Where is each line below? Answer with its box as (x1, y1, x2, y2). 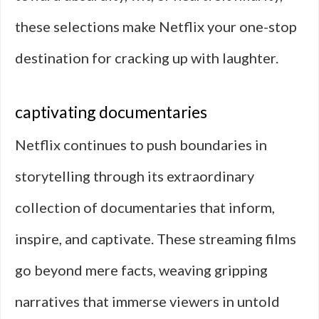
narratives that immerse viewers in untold (15, 293, 280, 310)
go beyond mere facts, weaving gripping (15, 261, 268, 278)
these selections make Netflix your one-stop (15, 18, 297, 35)
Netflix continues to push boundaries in (15, 136, 267, 153)
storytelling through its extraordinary (15, 167, 254, 184)
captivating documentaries (15, 102, 207, 122)
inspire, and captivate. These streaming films (15, 230, 296, 247)
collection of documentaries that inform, (15, 199, 275, 216)
